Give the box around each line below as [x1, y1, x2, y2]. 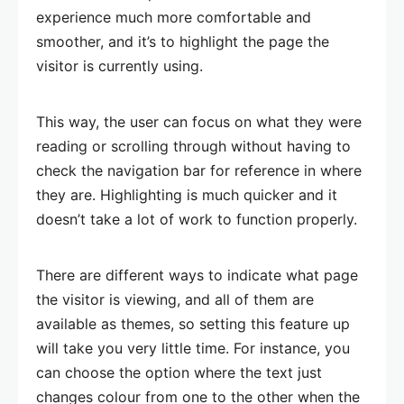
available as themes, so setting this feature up [36, 315, 350, 334]
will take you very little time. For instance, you [36, 339, 350, 358]
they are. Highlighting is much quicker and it [36, 186, 337, 205]
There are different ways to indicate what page [36, 266, 358, 285]
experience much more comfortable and [36, 8, 311, 27]
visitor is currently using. [36, 57, 203, 76]
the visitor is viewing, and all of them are [36, 290, 314, 309]
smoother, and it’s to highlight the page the [36, 32, 329, 51]
